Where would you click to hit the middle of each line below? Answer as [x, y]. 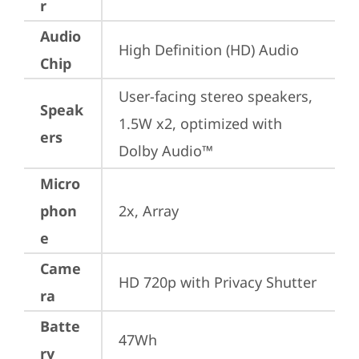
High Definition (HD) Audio [209, 50]
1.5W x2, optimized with [200, 123]
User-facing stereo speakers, [216, 96]
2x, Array [149, 211]
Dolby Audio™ [166, 151]
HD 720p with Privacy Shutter [218, 282]
